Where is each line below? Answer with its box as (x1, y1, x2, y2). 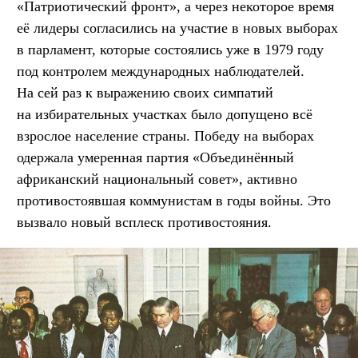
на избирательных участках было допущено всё (17, 105, 312, 122)
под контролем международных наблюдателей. (17, 62, 304, 79)
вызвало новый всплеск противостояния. (17, 213, 272, 230)
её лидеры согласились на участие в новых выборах (17, 19, 338, 36)
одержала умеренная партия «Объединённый (17, 149, 294, 165)
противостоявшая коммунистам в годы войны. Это (17, 192, 331, 209)
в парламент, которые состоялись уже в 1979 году (17, 41, 324, 58)
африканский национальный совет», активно (17, 170, 297, 187)
